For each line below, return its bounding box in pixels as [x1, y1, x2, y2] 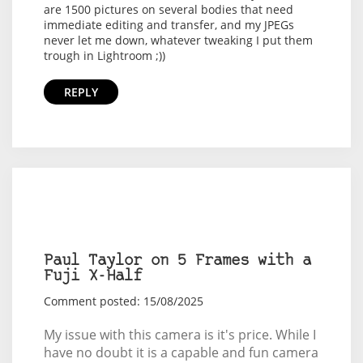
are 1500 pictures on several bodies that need [43, 2, 293, 18]
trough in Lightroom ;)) [43, 48, 165, 64]
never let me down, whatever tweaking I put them [43, 32, 313, 49]
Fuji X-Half [43, 269, 142, 285]
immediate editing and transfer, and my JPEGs [43, 17, 294, 33]
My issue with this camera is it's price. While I [43, 326, 316, 344]
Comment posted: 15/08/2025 [43, 293, 203, 310]
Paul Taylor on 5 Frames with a [43, 254, 311, 270]
